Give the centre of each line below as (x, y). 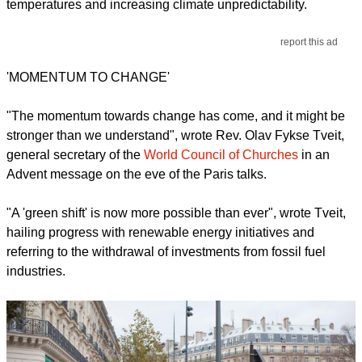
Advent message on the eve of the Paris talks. (137, 175)
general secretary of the (74, 155)
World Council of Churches (221, 155)
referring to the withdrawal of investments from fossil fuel (166, 252)
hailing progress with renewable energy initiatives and (160, 233)
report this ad (309, 42)
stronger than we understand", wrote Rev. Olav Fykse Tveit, (175, 136)
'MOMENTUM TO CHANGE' (88, 78)
